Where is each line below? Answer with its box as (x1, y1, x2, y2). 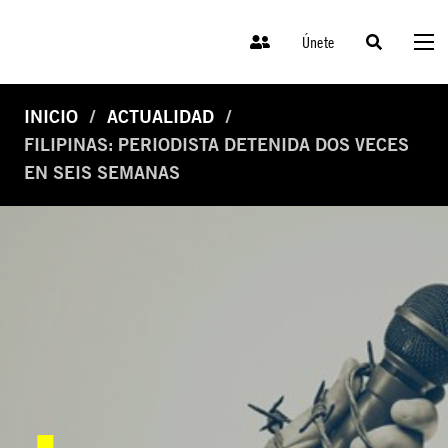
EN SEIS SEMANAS (24, 162, 180, 184)
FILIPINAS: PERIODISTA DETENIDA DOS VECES (24, 134, 409, 156)
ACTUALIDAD (107, 106, 214, 128)
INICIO (24, 106, 78, 128)
